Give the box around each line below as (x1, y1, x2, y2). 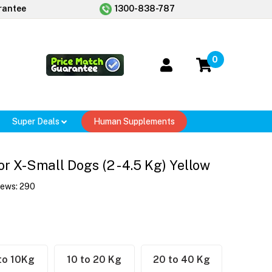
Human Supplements (93, 117, 175, 127)
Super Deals (12, 117, 62, 127)
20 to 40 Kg (153, 254, 211, 266)
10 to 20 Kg (67, 254, 122, 266)
